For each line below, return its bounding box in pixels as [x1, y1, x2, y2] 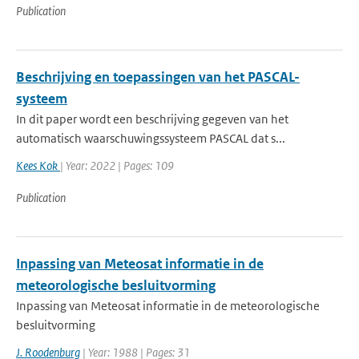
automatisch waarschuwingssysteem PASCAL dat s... [16, 131, 285, 146]
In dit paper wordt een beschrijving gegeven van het [16, 111, 288, 127]
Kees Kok [16, 158, 60, 173]
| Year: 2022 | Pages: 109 [60, 158, 174, 173]
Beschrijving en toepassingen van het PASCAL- [16, 68, 300, 86]
